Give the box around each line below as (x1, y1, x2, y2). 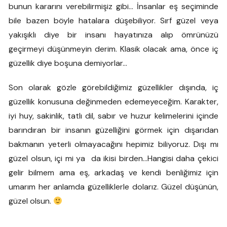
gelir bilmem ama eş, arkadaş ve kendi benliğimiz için (9, 167, 218, 178)
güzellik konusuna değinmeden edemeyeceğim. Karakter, (9, 96, 218, 107)
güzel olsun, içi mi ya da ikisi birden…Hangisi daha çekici (9, 153, 218, 164)
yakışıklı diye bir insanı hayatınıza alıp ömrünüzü (9, 29, 218, 40)
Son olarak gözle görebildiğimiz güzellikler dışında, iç (9, 82, 218, 93)
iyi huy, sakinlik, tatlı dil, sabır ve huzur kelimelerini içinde (9, 110, 218, 121)
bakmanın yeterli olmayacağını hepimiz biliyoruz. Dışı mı (9, 139, 218, 149)
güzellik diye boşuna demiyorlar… (9, 58, 128, 68)
